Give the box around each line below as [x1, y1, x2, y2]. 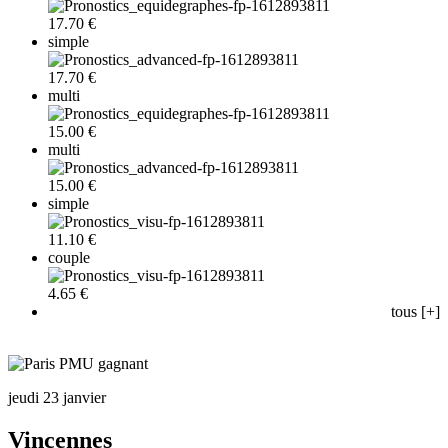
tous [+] [391, 302, 440, 320]
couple [48, 248, 90, 266]
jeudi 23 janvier [8, 388, 106, 406]
